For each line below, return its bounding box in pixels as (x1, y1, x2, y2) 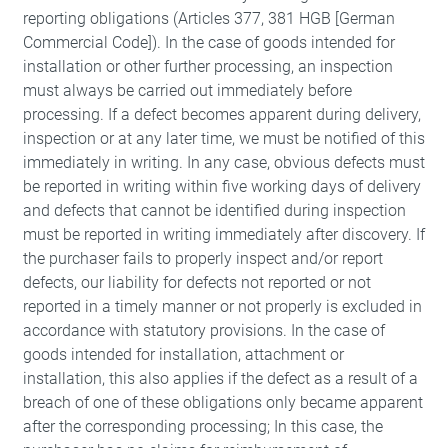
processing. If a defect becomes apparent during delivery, (22, 105, 421, 124)
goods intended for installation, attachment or (22, 345, 344, 364)
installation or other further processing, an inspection (22, 57, 393, 76)
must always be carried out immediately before (22, 81, 352, 100)
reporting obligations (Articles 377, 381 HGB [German (22, 9, 395, 28)
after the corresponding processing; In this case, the (22, 417, 383, 436)
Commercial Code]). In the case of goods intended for (22, 33, 395, 52)
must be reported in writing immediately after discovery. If (22, 225, 425, 244)
